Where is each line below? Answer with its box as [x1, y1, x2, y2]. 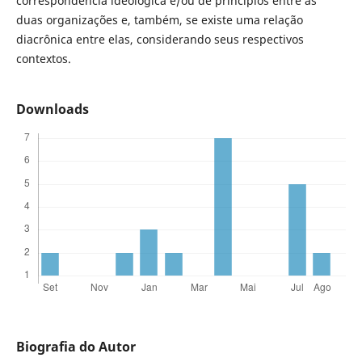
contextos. [15, 50, 74, 66]
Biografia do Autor [15, 338, 136, 356]
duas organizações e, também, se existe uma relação [15, 11, 303, 27]
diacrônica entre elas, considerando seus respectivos [15, 31, 304, 47]
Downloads [15, 100, 89, 118]
